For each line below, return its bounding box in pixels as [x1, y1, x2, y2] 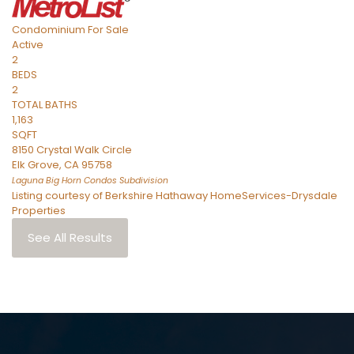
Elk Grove [12, 157, 59, 172]
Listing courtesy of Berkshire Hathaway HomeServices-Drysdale [12, 188, 337, 203]
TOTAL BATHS [12, 97, 77, 112]
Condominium [12, 22, 85, 37]
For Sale [88, 22, 129, 37]
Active [12, 37, 43, 52]
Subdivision [117, 175, 168, 186]
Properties [12, 203, 66, 218]
